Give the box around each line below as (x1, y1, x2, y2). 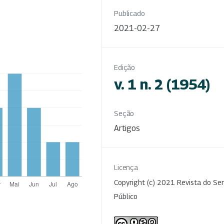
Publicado (114, 8, 145, 17)
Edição (114, 62, 135, 71)
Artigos (114, 123, 140, 133)
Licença (114, 162, 138, 171)
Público (114, 191, 137, 200)
